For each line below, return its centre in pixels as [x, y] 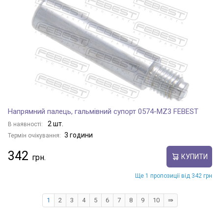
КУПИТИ [194, 156]
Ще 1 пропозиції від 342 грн [174, 176]
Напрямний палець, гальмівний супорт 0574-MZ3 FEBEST [103, 111]
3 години [79, 135]
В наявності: [26, 124]
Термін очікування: [34, 136]
